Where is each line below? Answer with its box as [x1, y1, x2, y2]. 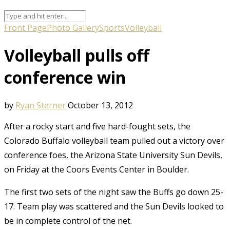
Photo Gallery [47, 22, 99, 33]
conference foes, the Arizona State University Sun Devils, [4, 149, 222, 161]
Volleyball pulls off [4, 44, 149, 67]
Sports [99, 22, 125, 33]
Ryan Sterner [15, 99, 66, 111]
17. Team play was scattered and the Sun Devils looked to [4, 200, 224, 212]
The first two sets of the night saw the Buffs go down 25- [4, 186, 223, 198]
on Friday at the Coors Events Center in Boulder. [4, 163, 189, 175]
